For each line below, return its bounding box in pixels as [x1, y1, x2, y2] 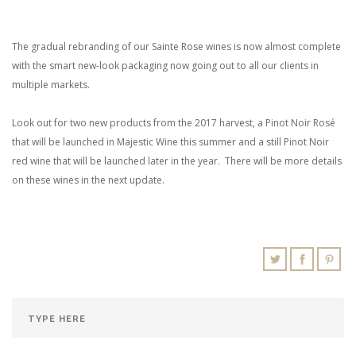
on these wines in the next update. [12, 173, 164, 188]
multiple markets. [12, 78, 92, 92]
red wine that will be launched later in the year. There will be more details [12, 154, 342, 168]
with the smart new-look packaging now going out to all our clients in [12, 59, 319, 73]
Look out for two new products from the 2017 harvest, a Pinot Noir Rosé [12, 116, 335, 130]
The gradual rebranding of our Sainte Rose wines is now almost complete [12, 40, 341, 54]
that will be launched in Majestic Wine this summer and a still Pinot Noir [12, 135, 329, 149]
